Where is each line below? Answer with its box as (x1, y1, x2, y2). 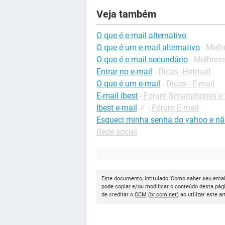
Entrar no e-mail (96, 67, 152, 76)
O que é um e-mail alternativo (96, 43, 200, 52)
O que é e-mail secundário (96, 55, 188, 64)
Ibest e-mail (96, 103, 137, 113)
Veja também (96, 8, 156, 20)
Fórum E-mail (152, 103, 199, 113)
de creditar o (101, 191, 135, 198)
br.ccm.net (150, 191, 177, 198)
